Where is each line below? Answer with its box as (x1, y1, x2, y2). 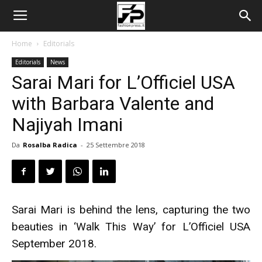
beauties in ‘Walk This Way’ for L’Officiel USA (12, 220, 250, 233)
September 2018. (12, 237, 96, 250)
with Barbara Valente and (12, 92, 214, 115)
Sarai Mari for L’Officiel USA (12, 71, 235, 94)
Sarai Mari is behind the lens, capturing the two (12, 203, 250, 216)
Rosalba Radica (23, 140, 77, 149)
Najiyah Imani (12, 113, 123, 136)
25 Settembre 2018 (87, 140, 145, 149)
